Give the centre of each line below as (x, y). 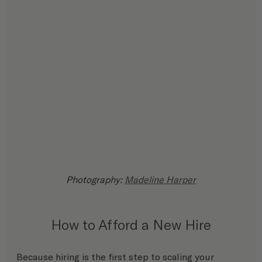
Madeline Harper (160, 180)
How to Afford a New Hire (131, 225)
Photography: (95, 180)
